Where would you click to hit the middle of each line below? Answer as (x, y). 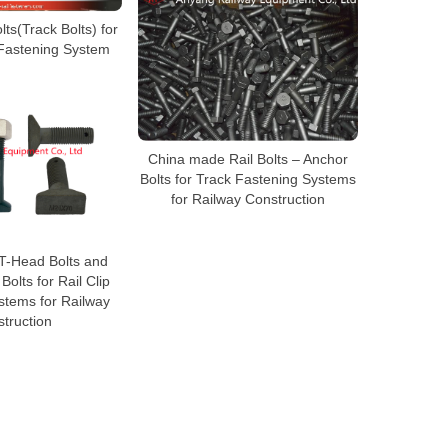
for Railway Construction (248, 198)
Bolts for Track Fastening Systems (248, 178)
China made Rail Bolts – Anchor (248, 158)
